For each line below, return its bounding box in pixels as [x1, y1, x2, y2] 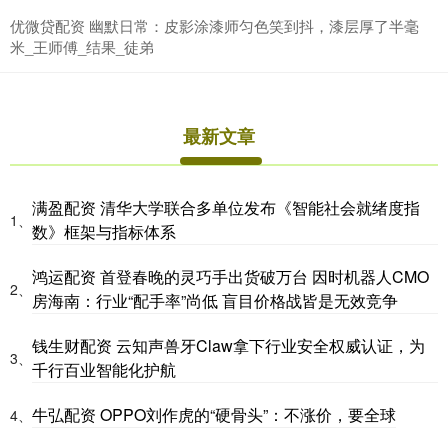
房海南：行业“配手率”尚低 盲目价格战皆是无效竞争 [32, 289, 398, 313]
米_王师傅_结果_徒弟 [10, 36, 154, 58]
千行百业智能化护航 [32, 358, 176, 382]
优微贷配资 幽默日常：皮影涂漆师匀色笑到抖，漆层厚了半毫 [10, 15, 419, 37]
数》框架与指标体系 [32, 220, 176, 244]
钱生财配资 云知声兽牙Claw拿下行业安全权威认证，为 [32, 334, 425, 358]
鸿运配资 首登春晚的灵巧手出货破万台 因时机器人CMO [32, 265, 429, 289]
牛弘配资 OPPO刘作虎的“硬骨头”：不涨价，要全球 [32, 403, 396, 427]
